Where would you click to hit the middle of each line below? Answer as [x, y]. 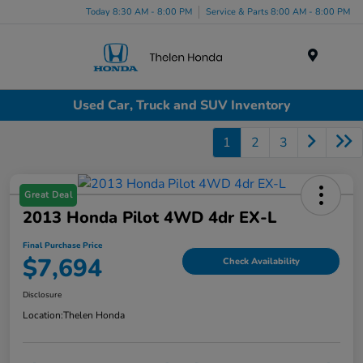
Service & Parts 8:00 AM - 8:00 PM [278, 11]
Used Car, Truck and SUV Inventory [181, 105]
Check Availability [261, 261]
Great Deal [48, 195]
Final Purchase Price [62, 246]
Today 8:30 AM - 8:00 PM [139, 11]
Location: [43, 316]
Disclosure [42, 295]
